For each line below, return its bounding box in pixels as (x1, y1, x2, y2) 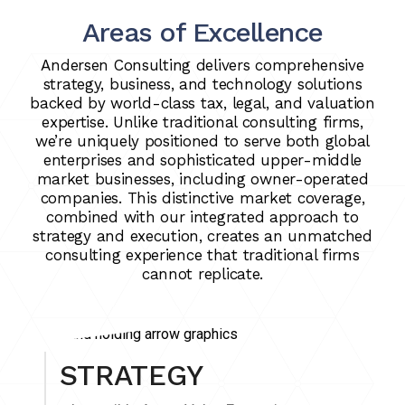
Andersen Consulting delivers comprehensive (41, 56, 364, 75)
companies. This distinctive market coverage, (40, 189, 365, 208)
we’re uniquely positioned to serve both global (34, 132, 371, 151)
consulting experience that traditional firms (45, 246, 360, 265)
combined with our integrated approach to (46, 208, 359, 227)
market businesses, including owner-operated (36, 170, 369, 189)
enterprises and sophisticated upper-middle (42, 151, 363, 170)
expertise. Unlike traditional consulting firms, (42, 113, 363, 132)
